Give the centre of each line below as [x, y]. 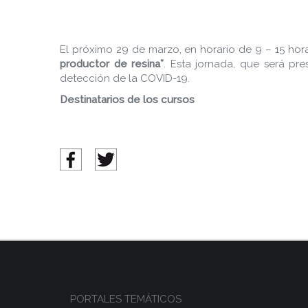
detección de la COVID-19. [125, 78]
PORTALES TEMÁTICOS [126, 299]
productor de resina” [112, 64]
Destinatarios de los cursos [127, 100]
